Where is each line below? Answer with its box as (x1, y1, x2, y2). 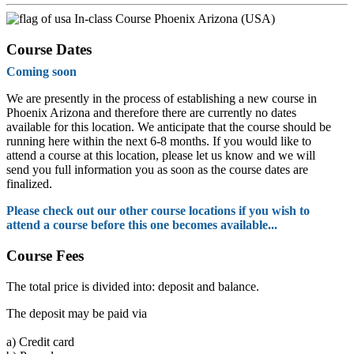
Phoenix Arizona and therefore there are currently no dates (6, 106, 296, 120)
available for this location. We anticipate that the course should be (6, 120, 331, 134)
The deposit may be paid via (6, 306, 147, 320)
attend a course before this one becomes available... (6, 218, 277, 232)
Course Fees (6, 247, 84, 265)
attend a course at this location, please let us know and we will (6, 149, 315, 163)
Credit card (16, 334, 74, 348)
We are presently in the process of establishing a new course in (6, 92, 317, 106)
